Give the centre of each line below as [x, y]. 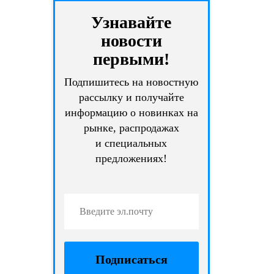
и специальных [131, 143]
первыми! [131, 59]
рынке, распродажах [131, 128]
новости [131, 40]
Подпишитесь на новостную [131, 82]
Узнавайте [131, 22]
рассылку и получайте [131, 97]
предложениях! [131, 158]
